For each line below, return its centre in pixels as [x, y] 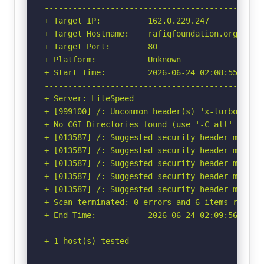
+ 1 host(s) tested [87, 241]
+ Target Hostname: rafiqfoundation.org [141, 33]
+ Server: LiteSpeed [89, 98]
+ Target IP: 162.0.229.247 [127, 20]
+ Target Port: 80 [101, 46]
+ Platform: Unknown [113, 59]
